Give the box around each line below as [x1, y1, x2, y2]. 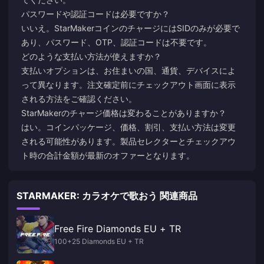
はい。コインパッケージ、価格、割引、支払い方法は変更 [21, 121, 236, 132]
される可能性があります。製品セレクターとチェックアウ [21, 136, 236, 146]
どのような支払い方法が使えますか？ [21, 51, 161, 61]
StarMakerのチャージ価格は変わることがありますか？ [21, 107, 226, 118]
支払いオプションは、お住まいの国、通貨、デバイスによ [21, 65, 236, 75]
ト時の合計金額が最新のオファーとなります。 [21, 150, 194, 160]
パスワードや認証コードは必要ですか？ [21, 8, 170, 19]
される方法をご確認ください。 [21, 93, 137, 104]
